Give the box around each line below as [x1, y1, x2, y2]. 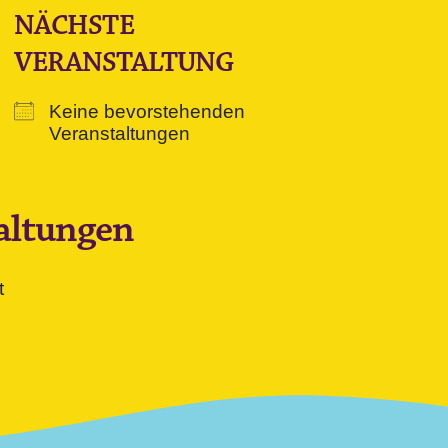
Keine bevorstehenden [48, 101, 245, 122]
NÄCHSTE [13, 8, 134, 43]
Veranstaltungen [48, 123, 190, 144]
